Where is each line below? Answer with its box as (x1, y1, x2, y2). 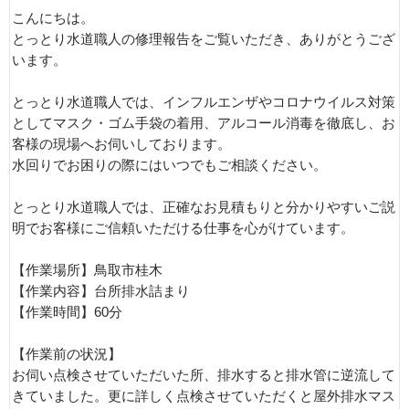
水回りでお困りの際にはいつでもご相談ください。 (12, 158, 327, 173)
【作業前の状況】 (12, 347, 121, 362)
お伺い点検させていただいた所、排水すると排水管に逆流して (12, 368, 395, 383)
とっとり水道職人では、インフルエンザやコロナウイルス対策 (12, 95, 395, 110)
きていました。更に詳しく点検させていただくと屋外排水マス (12, 389, 395, 404)
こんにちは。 (12, 11, 94, 26)
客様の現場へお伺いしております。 (12, 137, 231, 152)
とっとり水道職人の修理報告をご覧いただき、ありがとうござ (12, 32, 395, 47)
